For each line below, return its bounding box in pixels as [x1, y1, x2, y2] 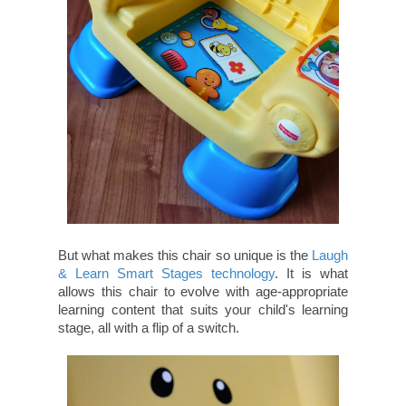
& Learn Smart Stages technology [58, 266, 275, 282]
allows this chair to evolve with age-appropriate [58, 284, 348, 300]
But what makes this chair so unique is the [58, 247, 312, 264]
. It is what [275, 266, 348, 282]
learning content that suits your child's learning [58, 302, 348, 318]
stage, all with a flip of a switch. [58, 320, 239, 336]
